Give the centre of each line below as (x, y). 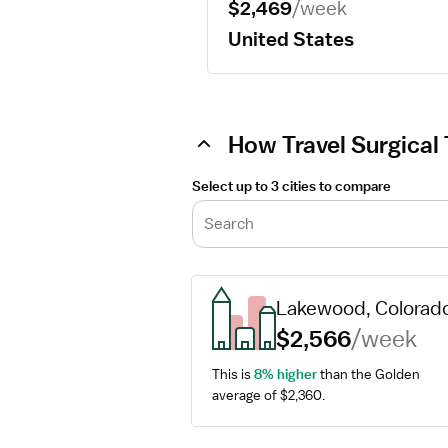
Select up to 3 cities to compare (291, 186)
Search (229, 224)
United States (291, 39)
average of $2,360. (268, 395)
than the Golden (368, 374)
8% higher (285, 374)
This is (233, 374)
